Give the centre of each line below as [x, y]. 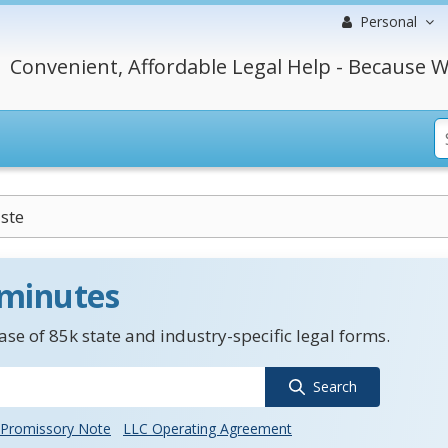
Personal [388, 21]
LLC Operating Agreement [207, 428]
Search [334, 386]
